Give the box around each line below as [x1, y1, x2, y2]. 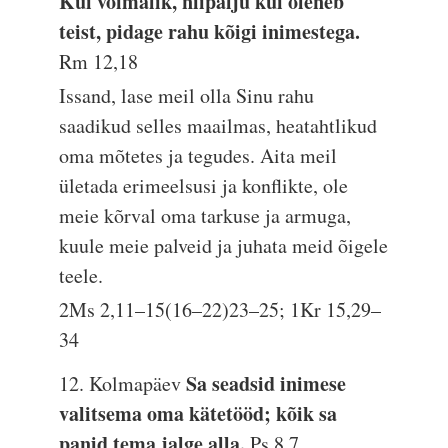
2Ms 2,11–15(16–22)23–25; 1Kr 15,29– [59, 296, 382, 323]
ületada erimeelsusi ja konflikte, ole [59, 172, 349, 199]
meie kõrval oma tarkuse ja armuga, [59, 202, 352, 229]
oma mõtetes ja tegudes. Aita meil [59, 142, 338, 169]
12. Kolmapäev [59, 370, 187, 397]
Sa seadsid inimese [186, 369, 347, 398]
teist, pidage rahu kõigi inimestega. [59, 17, 361, 46]
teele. [59, 262, 104, 289]
